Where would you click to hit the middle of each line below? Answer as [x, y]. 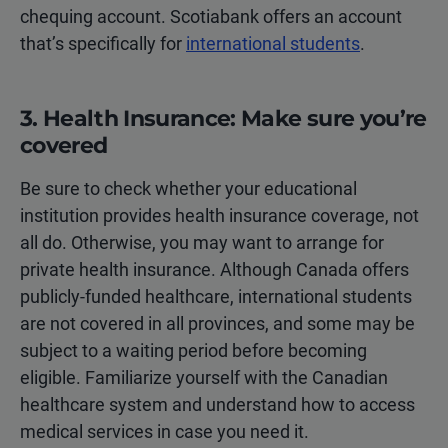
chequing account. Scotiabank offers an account [211, 17]
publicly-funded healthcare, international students [216, 297]
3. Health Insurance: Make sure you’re [223, 119]
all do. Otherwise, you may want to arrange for [202, 243]
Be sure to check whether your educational [188, 189]
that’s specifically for [103, 44]
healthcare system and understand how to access [217, 405]
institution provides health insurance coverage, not [219, 216]
